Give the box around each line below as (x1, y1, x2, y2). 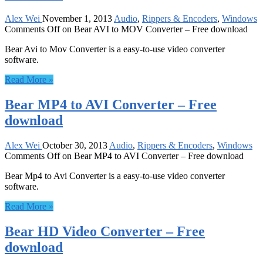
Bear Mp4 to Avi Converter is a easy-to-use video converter (5, 171, 225, 181)
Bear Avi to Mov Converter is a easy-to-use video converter (5, 44, 225, 55)
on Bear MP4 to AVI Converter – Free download (60, 151, 244, 161)
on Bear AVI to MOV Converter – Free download (60, 24, 248, 35)
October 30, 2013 (42, 140, 107, 151)
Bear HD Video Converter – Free (5, 224, 205, 239)
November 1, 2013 (42, 14, 112, 24)
